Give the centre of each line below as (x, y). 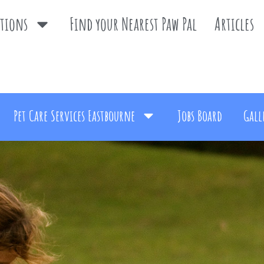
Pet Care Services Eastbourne (74, 115)
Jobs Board (200, 115)
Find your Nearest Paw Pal (133, 24)
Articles (235, 24)
